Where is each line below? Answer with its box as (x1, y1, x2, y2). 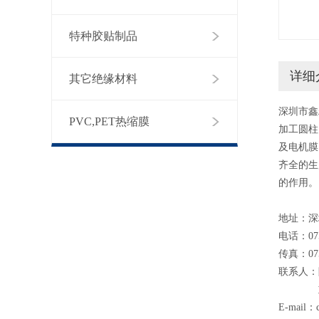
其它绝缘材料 (69, 73, 137, 85)
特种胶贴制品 (69, 30, 137, 42)
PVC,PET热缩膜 (69, 115, 150, 127)
